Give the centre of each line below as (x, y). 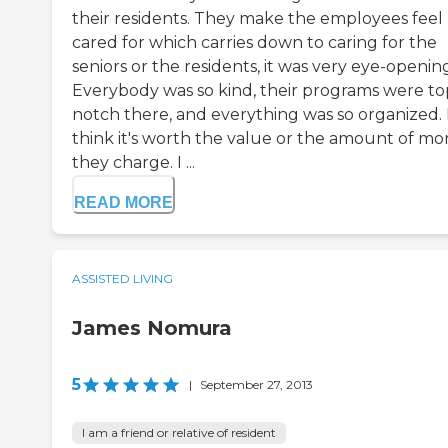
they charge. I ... (133, 162)
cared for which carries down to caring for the (254, 42)
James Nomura (152, 327)
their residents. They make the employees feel (257, 18)
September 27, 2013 (256, 384)
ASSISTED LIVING (122, 278)
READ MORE (123, 202)
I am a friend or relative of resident (179, 432)
